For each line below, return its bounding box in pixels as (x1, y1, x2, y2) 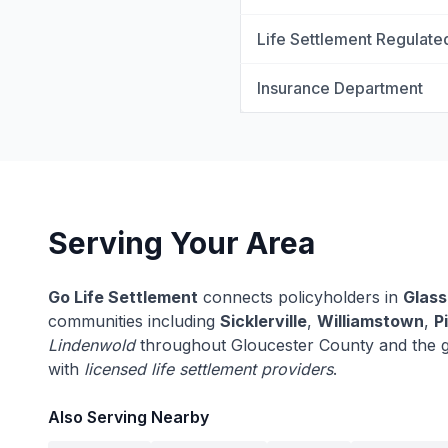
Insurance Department (257, 78, 423, 98)
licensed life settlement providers (84, 359, 333, 379)
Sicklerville (220, 311, 307, 331)
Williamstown (317, 311, 424, 331)
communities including (48, 311, 220, 331)
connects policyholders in (198, 287, 403, 307)
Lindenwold (48, 335, 135, 355)
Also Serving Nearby (48, 407, 209, 427)
